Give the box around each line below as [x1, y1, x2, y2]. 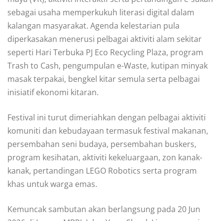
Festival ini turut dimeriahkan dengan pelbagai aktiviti [7, 111, 206, 123]
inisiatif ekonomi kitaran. [7, 86, 99, 98]
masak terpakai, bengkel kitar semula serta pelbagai [7, 73, 200, 84]
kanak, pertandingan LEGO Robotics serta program [7, 165, 197, 176]
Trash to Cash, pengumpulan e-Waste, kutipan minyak [7, 60, 208, 71]
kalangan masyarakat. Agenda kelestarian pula [7, 20, 180, 31]
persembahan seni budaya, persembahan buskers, [7, 138, 196, 149]
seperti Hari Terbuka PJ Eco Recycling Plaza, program [7, 46, 203, 58]
